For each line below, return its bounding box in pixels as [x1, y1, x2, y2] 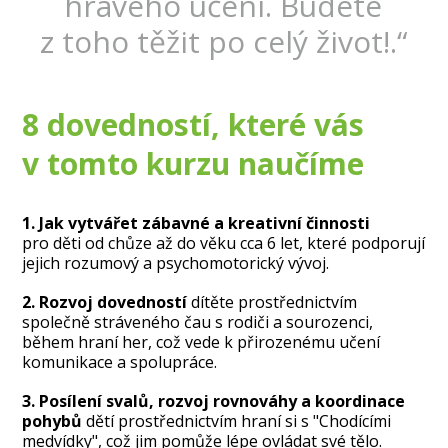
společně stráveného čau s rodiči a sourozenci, [22, 311, 374, 334]
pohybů [22, 410, 83, 433]
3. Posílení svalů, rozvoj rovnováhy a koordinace [22, 390, 406, 413]
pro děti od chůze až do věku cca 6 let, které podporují [22, 231, 426, 254]
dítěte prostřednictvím [187, 291, 358, 314]
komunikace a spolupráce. [22, 351, 218, 374]
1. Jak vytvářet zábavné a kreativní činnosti [22, 211, 371, 234]
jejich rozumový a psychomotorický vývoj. [22, 251, 330, 274]
